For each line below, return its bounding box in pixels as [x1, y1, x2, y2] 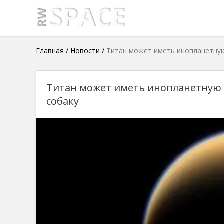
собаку [46, 94, 79, 108]
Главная [36, 46, 64, 55]
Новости [70, 46, 100, 55]
